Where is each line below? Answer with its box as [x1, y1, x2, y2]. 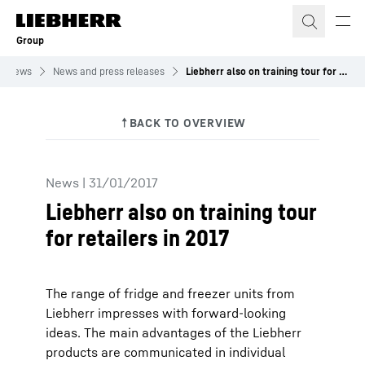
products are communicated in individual [46, 344, 285, 360]
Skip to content [19, 7, 108, 24]
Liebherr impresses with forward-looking [46, 305, 286, 321]
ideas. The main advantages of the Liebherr [46, 324, 301, 341]
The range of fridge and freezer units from [46, 285, 295, 301]
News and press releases [53, 65, 165, 77]
